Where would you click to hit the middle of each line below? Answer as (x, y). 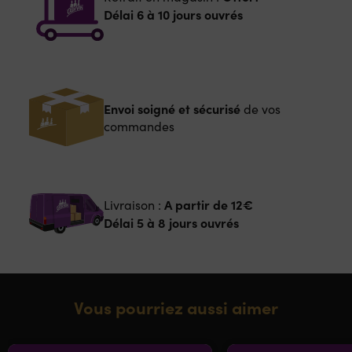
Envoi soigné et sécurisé (172, 108)
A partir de (196, 205)
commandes (139, 126)
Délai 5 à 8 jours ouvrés (171, 223)
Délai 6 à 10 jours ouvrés (173, 14)
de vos (260, 108)
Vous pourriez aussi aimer (176, 306)
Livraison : (134, 205)
